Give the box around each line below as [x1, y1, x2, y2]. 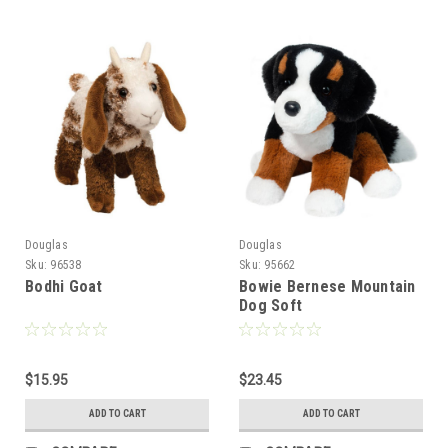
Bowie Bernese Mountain [239, 276, 416, 296]
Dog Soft [239, 295, 302, 315]
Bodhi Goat [25, 276, 103, 296]
